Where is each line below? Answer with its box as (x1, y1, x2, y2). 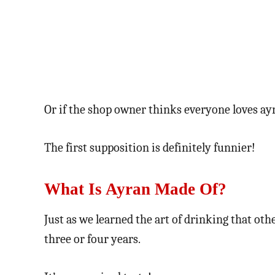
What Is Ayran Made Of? (44, 179, 227, 198)
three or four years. (44, 231, 141, 246)
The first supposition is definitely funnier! (44, 140, 255, 155)
